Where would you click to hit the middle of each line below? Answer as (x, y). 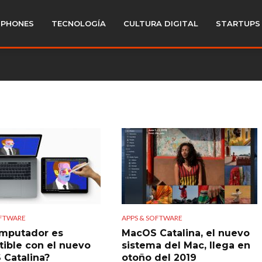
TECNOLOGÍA (79, 23)
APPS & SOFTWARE (152, 218)
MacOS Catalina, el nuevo (185, 233)
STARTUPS (238, 23)
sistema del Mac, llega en (186, 245)
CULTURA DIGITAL (161, 23)
